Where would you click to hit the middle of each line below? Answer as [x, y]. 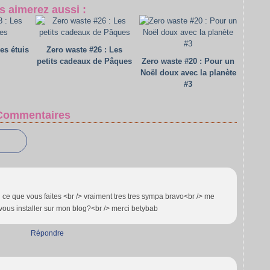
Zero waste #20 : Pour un [188, 61]
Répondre [47, 233]
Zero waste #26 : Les [84, 50]
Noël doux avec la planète [188, 73]
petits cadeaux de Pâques [84, 61]
